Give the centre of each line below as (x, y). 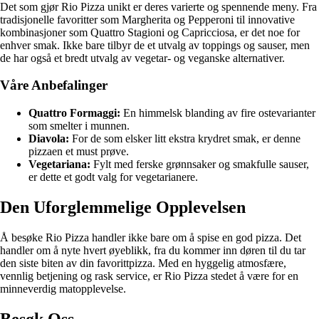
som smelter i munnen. (79, 125)
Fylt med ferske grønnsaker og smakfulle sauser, (200, 164)
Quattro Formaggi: (74, 113)
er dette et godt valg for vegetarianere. (113, 177)
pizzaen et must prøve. (79, 151)
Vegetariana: (59, 164)
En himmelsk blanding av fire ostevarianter (218, 113)
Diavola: (49, 138)
